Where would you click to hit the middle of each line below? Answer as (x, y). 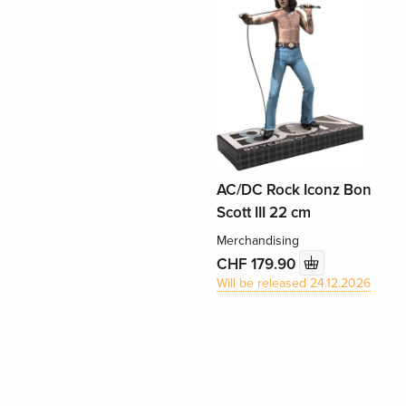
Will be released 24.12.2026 (293, 284)
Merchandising (257, 241)
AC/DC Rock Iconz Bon (294, 190)
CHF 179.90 (257, 264)
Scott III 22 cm (263, 213)
